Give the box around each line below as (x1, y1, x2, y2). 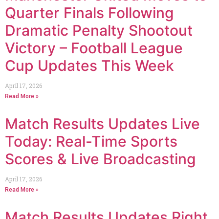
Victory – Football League (5, 39, 183, 57)
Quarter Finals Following (5, 3, 174, 22)
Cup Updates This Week (5, 56, 174, 74)
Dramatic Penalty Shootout (5, 21, 193, 39)
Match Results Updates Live (5, 114, 200, 132)
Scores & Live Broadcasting (5, 150, 196, 168)
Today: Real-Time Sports (5, 132, 177, 150)
